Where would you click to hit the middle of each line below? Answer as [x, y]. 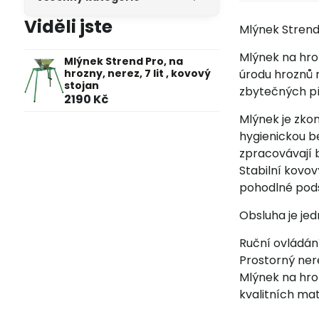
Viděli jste [68, 27]
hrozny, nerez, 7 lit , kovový [137, 73]
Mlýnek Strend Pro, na [123, 61]
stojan [81, 85]
